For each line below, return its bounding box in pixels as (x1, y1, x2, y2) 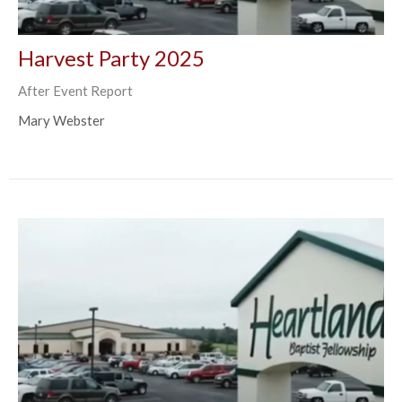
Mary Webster (18, 112, 105, 129)
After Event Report (18, 83, 133, 100)
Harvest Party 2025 (18, 45, 205, 72)
